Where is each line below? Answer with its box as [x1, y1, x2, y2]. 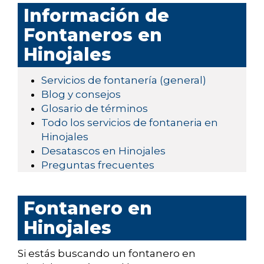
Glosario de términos [41, 103, 148, 115]
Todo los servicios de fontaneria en [41, 117, 218, 129]
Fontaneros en [24, 24, 162, 47]
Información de [24, 5, 169, 27]
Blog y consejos [41, 88, 121, 101]
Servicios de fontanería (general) [41, 74, 206, 87]
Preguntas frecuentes [41, 159, 154, 171]
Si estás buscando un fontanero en [18, 247, 196, 260]
